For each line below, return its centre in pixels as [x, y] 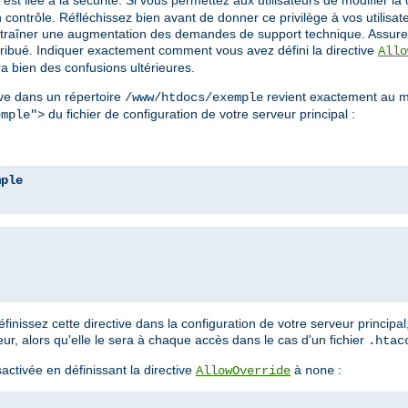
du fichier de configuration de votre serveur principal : [200, 114]
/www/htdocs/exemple [194, 98]
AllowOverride [243, 371]
